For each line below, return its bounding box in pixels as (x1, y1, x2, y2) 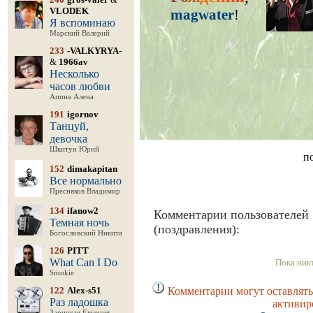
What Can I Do (50, 256, 117, 268)
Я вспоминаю (50, 17, 115, 29)
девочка (50, 133, 87, 145)
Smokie (50, 269, 74, 277)
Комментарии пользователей (153, 208, 309, 221)
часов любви (50, 80, 110, 92)
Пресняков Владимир (50, 187, 120, 195)
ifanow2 (67, 205, 99, 216)
